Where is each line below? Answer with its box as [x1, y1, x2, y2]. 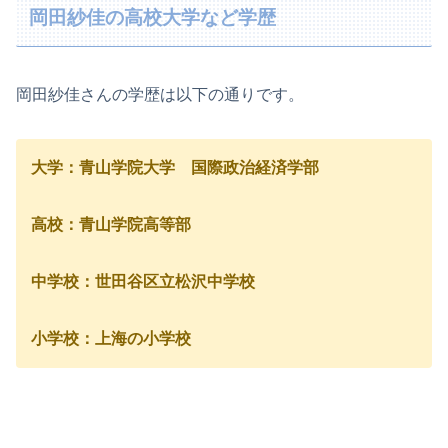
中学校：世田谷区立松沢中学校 [31, 273, 255, 291]
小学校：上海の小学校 [31, 329, 191, 347]
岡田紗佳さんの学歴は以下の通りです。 [16, 85, 304, 103]
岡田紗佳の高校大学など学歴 [29, 7, 277, 29]
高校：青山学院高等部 [31, 216, 191, 234]
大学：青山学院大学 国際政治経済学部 [31, 159, 319, 177]
